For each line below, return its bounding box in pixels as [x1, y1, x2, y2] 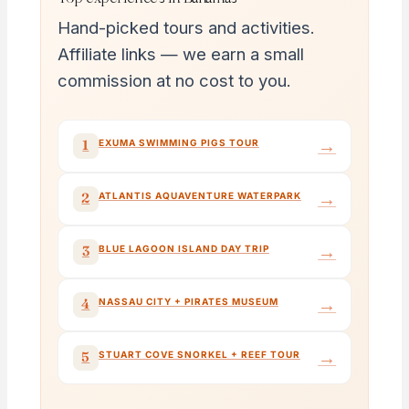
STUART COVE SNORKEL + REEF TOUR [98, 349, 300, 361]
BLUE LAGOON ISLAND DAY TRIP [98, 243, 269, 255]
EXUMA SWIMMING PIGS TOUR [98, 137, 259, 149]
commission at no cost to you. [57, 70, 291, 91]
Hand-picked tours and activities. [57, 17, 315, 38]
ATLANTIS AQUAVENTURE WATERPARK [98, 190, 301, 202]
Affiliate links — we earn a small [57, 44, 304, 65]
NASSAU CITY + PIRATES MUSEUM [98, 296, 278, 308]
